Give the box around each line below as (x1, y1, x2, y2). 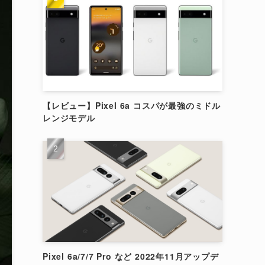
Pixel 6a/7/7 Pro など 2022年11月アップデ (43, 250, 219, 262)
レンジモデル (43, 112, 95, 124)
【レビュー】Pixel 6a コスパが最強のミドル (43, 99, 221, 111)
